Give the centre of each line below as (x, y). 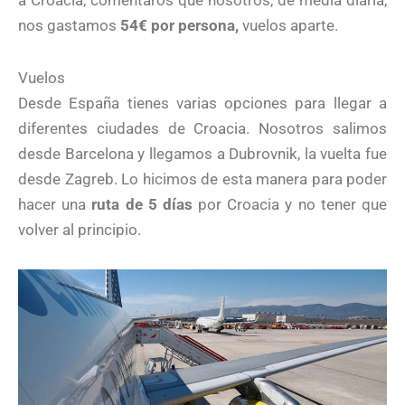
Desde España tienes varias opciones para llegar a (202, 103)
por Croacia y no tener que (290, 204)
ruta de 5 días (142, 204)
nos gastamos (69, 26)
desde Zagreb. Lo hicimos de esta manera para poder (202, 179)
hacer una (55, 204)
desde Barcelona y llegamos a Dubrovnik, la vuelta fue (202, 153)
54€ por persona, (179, 26)
